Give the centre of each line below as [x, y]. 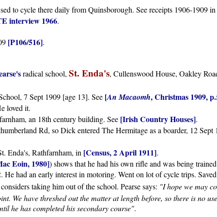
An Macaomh [129, 97]
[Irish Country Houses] [158, 119]
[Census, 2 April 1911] [120, 153]
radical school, [45, 74]
